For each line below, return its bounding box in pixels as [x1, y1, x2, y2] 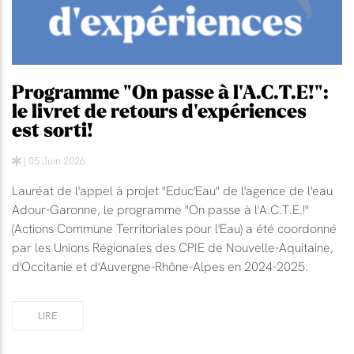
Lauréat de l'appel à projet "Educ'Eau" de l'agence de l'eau [12, 182, 333, 198]
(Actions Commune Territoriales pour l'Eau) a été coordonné [12, 220, 337, 236]
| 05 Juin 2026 [21, 153, 85, 167]
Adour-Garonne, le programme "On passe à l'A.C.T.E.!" [12, 201, 309, 217]
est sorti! [12, 117, 93, 144]
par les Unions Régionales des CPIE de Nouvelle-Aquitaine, [12, 239, 333, 255]
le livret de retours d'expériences [12, 98, 307, 125]
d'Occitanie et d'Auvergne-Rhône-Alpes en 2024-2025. [12, 258, 308, 274]
